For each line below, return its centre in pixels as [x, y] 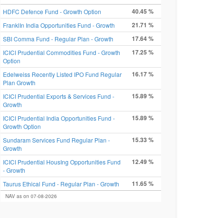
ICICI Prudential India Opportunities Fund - [59, 118]
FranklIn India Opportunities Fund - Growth [59, 25]
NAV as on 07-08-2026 [31, 196]
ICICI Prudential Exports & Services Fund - [59, 96]
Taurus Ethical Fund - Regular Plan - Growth [61, 184]
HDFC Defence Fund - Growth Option [52, 11]
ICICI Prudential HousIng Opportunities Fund [62, 162]
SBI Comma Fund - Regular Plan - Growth [58, 39]
